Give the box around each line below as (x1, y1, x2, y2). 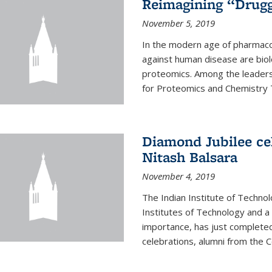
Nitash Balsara (141, 147, 237, 166)
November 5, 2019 (141, 17, 215, 30)
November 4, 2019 (141, 169, 215, 182)
